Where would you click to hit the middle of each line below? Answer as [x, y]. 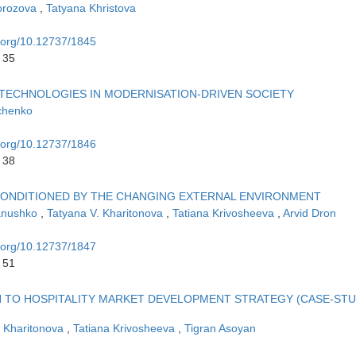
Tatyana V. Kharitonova [106, 213]
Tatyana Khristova [91, 8]
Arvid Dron [310, 213]
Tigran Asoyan [220, 329]
